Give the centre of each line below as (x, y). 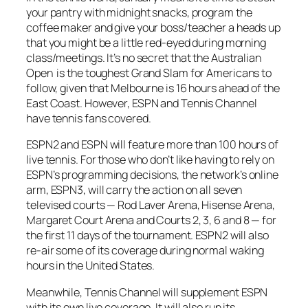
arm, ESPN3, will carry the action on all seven (134, 190)
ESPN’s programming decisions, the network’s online (152, 175)
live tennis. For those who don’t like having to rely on (150, 160)
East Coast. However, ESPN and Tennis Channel (142, 103)
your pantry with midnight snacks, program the (139, 12)
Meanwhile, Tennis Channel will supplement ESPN (147, 292)
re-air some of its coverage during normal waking (145, 251)
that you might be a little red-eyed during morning (146, 43)
